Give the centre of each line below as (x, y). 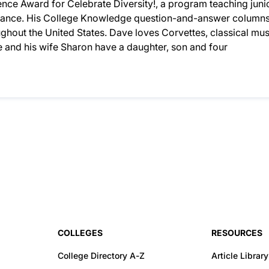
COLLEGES (80, 233)
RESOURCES (237, 233)
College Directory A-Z (101, 256)
